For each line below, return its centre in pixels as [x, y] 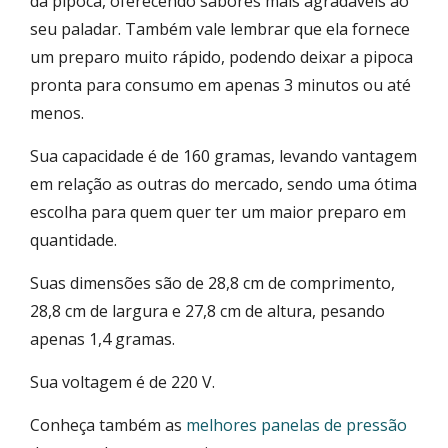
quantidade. [73, 239]
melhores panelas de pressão [296, 424]
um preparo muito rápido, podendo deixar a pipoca [221, 56]
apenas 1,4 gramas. [102, 338]
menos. [57, 112]
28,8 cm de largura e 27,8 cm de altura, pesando [207, 310]
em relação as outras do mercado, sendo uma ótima [223, 183]
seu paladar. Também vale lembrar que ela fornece [220, 28]
